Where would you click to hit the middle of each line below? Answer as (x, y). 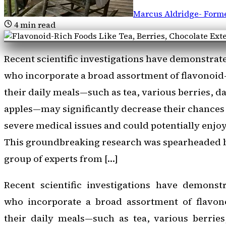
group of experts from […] (61, 159)
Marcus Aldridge (166, 13)
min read (37, 24)
